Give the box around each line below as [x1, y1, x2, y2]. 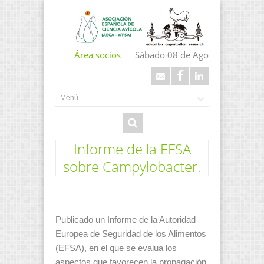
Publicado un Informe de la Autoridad [55, 215, 196, 225]
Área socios [74, 49, 121, 61]
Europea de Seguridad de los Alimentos [55, 229, 206, 239]
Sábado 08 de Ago [135, 49, 209, 61]
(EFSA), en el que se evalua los [55, 243, 177, 253]
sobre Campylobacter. [63, 156, 201, 176]
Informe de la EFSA [73, 138, 191, 159]
